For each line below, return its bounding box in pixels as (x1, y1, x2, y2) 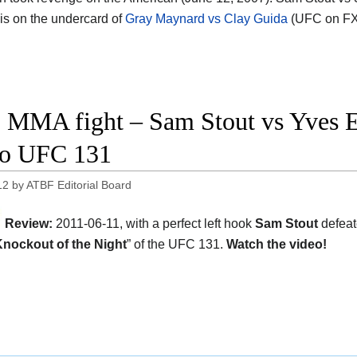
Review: (5, 216, 53, 230)
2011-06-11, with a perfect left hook (53, 216, 255, 230)
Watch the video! (226, 237, 327, 251)
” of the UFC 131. (127, 237, 226, 251)
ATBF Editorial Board (26, 178, 132, 191)
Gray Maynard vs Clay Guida (125, 11, 288, 25)
